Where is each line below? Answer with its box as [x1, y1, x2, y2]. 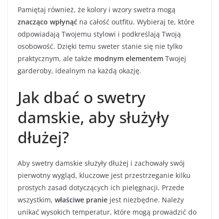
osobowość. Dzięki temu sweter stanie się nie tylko [18, 41, 182, 51]
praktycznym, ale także [18, 53, 94, 63]
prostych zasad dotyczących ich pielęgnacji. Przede [18, 182, 184, 192]
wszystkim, [18, 195, 55, 204]
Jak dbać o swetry [18, 86, 146, 108]
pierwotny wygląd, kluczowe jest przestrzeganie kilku [18, 170, 191, 180]
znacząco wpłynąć [18, 17, 77, 26]
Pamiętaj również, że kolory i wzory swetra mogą [18, 4, 175, 14]
